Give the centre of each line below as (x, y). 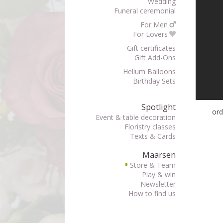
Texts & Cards (153, 136)
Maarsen (159, 155)
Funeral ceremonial (145, 11)
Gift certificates (151, 48)
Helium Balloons (149, 71)
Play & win (159, 174)
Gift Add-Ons (155, 57)
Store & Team (153, 165)
